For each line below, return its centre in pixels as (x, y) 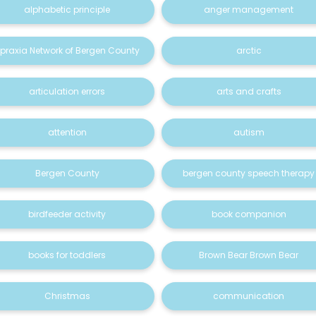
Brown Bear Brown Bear (249, 255)
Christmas (67, 296)
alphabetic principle (67, 10)
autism (249, 132)
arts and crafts (249, 91)
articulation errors (67, 91)
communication (249, 296)
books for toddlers (67, 255)
